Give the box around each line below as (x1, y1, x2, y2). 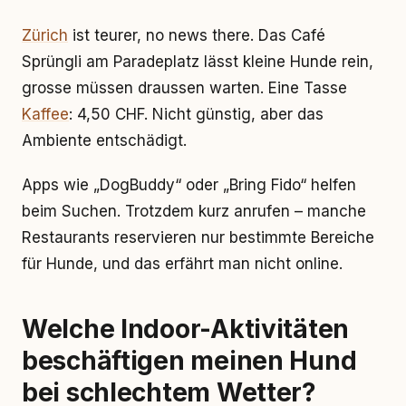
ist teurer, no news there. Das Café (68, 26, 325, 44)
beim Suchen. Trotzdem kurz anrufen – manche (22, 202, 366, 220)
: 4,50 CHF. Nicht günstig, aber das (69, 105, 324, 123)
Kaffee (22, 105, 69, 123)
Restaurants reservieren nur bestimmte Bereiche (22, 228, 374, 246)
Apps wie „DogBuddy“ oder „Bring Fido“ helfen (22, 176, 356, 194)
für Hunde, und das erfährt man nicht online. (22, 255, 343, 273)
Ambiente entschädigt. (22, 131, 187, 150)
